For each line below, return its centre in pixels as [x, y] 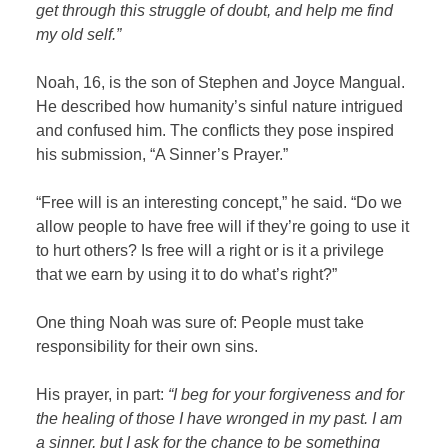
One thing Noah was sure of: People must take [200, 323]
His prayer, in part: [102, 395]
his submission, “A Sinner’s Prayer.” [162, 155]
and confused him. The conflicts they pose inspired [215, 131]
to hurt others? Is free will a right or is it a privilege [210, 251]
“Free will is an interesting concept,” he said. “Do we [219, 203]
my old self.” [79, 35]
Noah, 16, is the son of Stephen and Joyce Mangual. [221, 83]
